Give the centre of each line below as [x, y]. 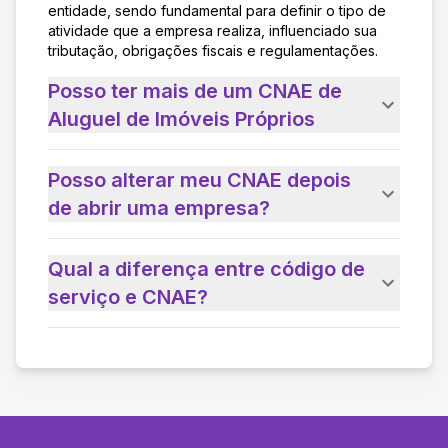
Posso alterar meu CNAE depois [199, 179]
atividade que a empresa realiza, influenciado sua [212, 30]
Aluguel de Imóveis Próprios [181, 118]
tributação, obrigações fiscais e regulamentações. [213, 50]
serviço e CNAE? [128, 296]
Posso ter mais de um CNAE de [195, 90]
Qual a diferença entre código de [206, 268]
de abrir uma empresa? [159, 207]
